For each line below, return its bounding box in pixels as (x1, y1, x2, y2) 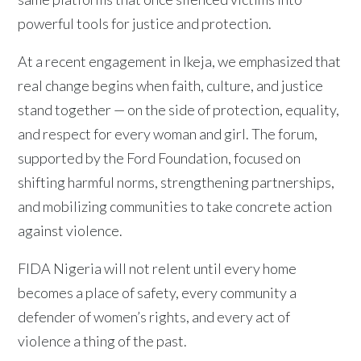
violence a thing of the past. (18, 331, 188, 350)
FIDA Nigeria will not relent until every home (18, 259, 297, 277)
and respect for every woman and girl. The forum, (18, 124, 318, 143)
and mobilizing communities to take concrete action (18, 197, 333, 215)
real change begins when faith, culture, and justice (18, 76, 324, 94)
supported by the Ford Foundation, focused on (18, 148, 301, 167)
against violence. (18, 221, 123, 239)
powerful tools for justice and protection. (18, 14, 272, 32)
